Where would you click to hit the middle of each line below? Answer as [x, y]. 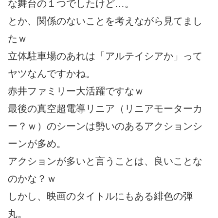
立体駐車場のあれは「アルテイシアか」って [105, 56]
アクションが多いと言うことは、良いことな [105, 161]
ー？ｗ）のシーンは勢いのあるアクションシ [105, 126]
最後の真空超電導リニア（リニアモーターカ [105, 108]
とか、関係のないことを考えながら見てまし [105, 21]
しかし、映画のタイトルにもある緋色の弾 [100, 196]
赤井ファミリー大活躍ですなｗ [76, 91]
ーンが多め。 [37, 143]
